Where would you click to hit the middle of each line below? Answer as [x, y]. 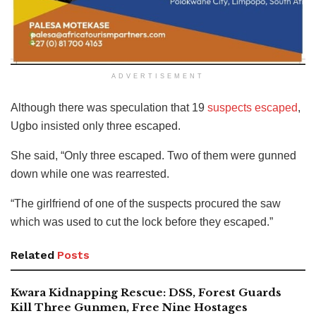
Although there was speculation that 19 [109, 107]
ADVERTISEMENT [158, 76]
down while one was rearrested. [90, 174]
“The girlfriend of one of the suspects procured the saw [146, 203]
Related [32, 255]
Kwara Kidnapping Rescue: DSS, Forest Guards [146, 292]
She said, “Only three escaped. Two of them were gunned [153, 155]
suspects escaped [253, 107]
